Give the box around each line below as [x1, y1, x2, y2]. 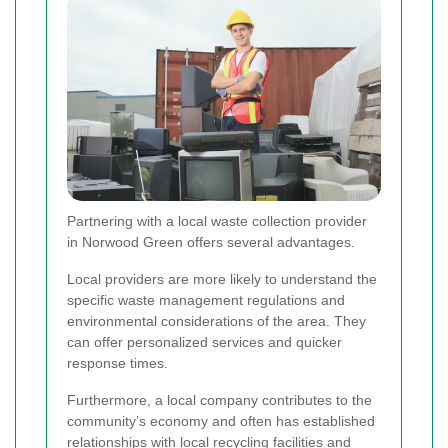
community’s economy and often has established [67, 413, 375, 430]
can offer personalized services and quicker [67, 334, 342, 351]
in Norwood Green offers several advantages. [67, 234, 355, 251]
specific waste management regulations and [67, 292, 345, 309]
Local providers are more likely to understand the [67, 271, 377, 288]
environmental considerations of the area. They [67, 313, 366, 330]
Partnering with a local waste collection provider [67, 213, 367, 230]
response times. [67, 355, 168, 372]
